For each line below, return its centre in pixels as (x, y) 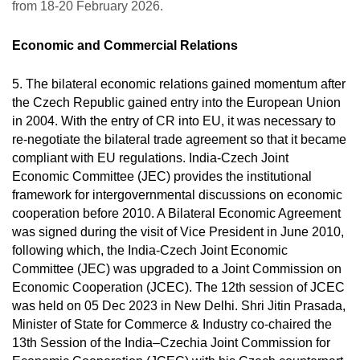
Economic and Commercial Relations (125, 45)
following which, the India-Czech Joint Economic (150, 250)
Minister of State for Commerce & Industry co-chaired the (172, 324)
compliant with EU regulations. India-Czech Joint (150, 158)
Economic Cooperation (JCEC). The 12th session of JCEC (178, 287)
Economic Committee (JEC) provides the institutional (162, 176)
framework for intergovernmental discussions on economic (177, 195)
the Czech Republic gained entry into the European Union (176, 102)
